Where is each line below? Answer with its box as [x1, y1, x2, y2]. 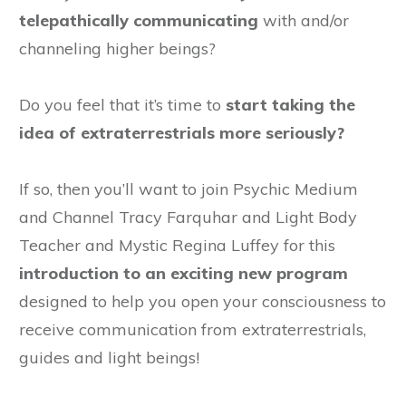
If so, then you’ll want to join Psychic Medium [19, 179, 358, 200]
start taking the [226, 94, 355, 116]
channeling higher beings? [19, 38, 216, 60]
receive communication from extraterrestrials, [19, 319, 366, 341]
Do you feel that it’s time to [19, 94, 226, 116]
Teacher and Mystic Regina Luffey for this [19, 235, 335, 256]
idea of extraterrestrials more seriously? [19, 122, 344, 144]
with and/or [263, 10, 349, 32]
